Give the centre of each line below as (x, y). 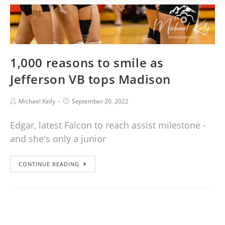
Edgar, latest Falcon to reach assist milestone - (108, 125)
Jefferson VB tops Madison (91, 79)
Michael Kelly (37, 101)
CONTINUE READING (49, 164)
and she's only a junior (58, 138)
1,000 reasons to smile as (87, 62)
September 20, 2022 (100, 101)
